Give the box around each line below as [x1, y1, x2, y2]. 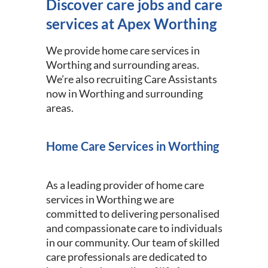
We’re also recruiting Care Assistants [45, 72, 217, 86]
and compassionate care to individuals [45, 221, 223, 234]
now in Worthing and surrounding [45, 86, 203, 100]
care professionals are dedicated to [45, 249, 207, 263]
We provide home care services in [45, 43, 200, 57]
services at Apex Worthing [45, 14, 217, 32]
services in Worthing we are [45, 192, 174, 206]
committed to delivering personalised [45, 206, 220, 220]
